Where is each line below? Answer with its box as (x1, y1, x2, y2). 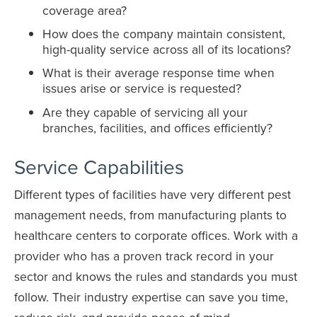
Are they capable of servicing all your (42, 103, 248, 121)
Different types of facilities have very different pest (14, 185, 291, 203)
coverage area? (42, 1, 127, 20)
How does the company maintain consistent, (42, 25, 285, 43)
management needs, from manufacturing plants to (14, 205, 287, 224)
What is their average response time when (42, 64, 275, 82)
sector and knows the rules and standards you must (14, 267, 297, 285)
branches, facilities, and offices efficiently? (42, 118, 272, 137)
